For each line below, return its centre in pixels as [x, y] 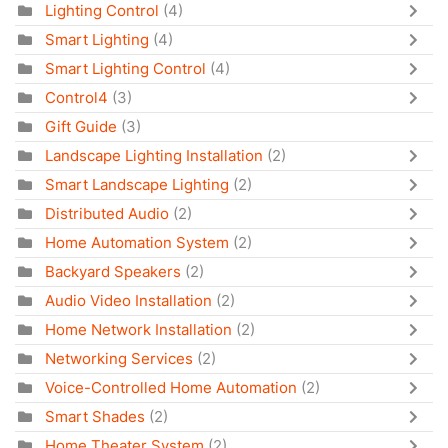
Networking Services [119, 358]
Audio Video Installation [128, 300]
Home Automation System [137, 242]
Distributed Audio [107, 213]
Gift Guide [81, 126]
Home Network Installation [138, 329]
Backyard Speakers [113, 271]
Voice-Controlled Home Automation [171, 387]
